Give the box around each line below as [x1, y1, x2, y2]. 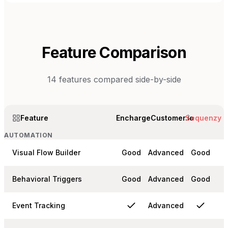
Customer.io [151, 113, 194, 123]
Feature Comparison [42, 43, 186, 62]
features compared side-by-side [56, 74, 181, 85]
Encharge [116, 113, 151, 123]
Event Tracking [12, 201, 65, 210]
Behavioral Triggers [12, 175, 82, 184]
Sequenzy [185, 113, 221, 123]
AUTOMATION [4, 131, 53, 139]
